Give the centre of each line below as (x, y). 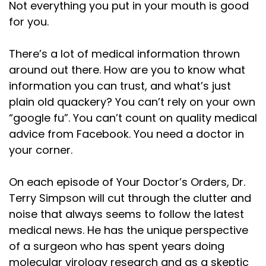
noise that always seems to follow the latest (126, 214)
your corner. (41, 150)
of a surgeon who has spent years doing (117, 246)
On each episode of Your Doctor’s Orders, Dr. (127, 182)
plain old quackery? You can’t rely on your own (132, 102)
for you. (29, 21)
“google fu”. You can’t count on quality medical (133, 118)
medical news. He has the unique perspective (129, 230)
